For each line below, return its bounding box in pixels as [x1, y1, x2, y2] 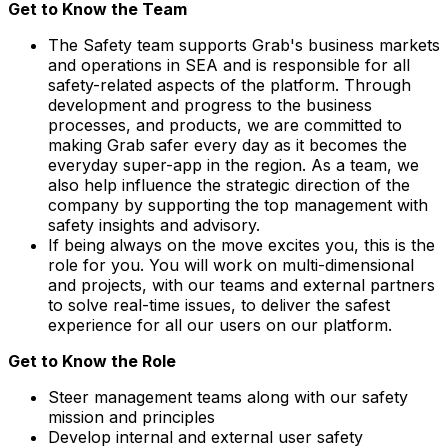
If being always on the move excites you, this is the [48, 234, 435, 255]
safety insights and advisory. [48, 214, 260, 235]
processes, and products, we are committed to [48, 114, 402, 135]
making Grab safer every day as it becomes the [48, 134, 407, 155]
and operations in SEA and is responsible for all [48, 54, 410, 75]
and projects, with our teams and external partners [48, 274, 435, 295]
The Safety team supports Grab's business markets [48, 34, 440, 55]
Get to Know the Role [8, 350, 176, 371]
